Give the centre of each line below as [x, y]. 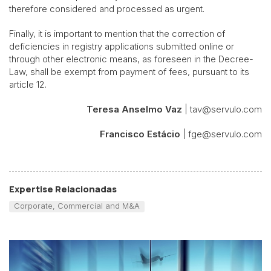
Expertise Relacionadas [63, 189]
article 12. [28, 84]
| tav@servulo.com [222, 109]
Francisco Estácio [140, 134]
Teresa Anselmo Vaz [134, 109]
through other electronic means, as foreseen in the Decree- [131, 59]
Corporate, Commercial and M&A [77, 206]
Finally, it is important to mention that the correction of [117, 33]
